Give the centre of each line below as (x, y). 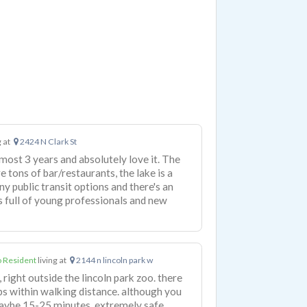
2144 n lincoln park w (113, 260)
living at (52, 260)
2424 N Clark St (47, 142)
